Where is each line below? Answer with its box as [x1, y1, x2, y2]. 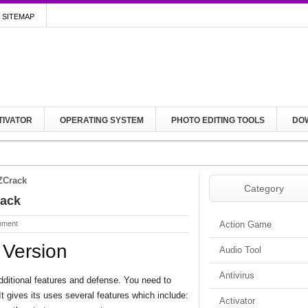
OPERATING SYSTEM [60, 115, 144, 125]
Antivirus [219, 270, 254, 280]
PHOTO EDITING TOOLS [171, 115, 265, 125]
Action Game [219, 219, 272, 230]
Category [244, 183, 284, 194]
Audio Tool [219, 245, 261, 255]
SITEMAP [2, 12, 34, 21]
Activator [219, 296, 255, 306]
